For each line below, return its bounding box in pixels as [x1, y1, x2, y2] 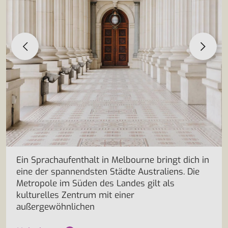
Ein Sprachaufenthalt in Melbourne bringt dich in [16, 154, 209, 166]
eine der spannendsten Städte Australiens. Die [16, 166, 199, 178]
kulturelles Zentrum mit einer [16, 189, 134, 201]
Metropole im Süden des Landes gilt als [16, 178, 175, 189]
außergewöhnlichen [16, 201, 95, 213]
